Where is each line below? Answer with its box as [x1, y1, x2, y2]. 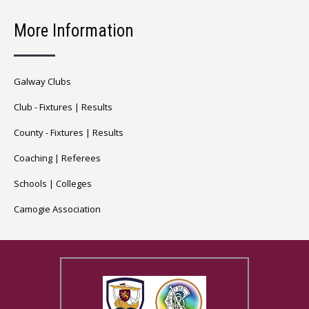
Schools [14, 177, 47, 190]
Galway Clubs [14, 74, 71, 88]
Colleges [56, 177, 92, 190]
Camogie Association [14, 202, 101, 215]
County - [14, 126, 50, 139]
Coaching [14, 151, 52, 164]
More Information [14, 20, 134, 41]
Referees [61, 151, 101, 164]
